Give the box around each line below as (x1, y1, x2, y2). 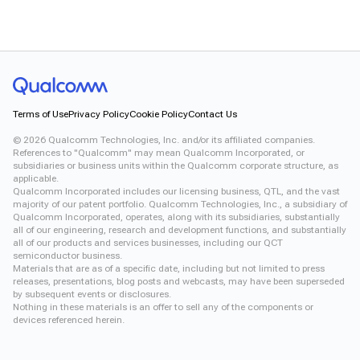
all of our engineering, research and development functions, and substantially (13, 223, 346, 235)
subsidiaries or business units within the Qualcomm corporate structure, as (13, 159, 338, 171)
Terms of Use (13, 108, 68, 120)
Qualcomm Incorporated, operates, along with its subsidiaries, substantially (13, 211, 340, 223)
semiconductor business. (13, 249, 122, 261)
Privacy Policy (68, 108, 129, 120)
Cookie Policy (129, 108, 188, 120)
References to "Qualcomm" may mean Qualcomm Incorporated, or (13, 146, 305, 158)
